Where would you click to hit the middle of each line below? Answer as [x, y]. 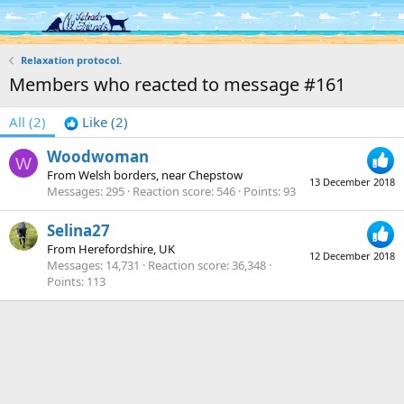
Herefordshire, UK [127, 248]
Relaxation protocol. [71, 60]
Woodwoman [98, 157]
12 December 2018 [352, 255]
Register [298, 22]
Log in [235, 22]
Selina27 [78, 230]
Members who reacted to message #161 [177, 84]
